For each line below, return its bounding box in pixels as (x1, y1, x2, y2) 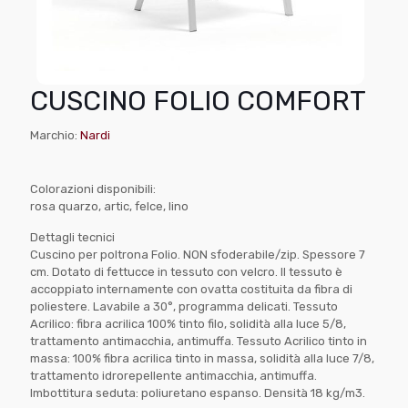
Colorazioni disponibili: (30, 181, 156, 196)
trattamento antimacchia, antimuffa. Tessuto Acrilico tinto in (30, 333, 367, 348)
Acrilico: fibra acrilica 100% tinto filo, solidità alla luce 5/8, (30, 316, 346, 331)
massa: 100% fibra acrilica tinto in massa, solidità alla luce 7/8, (30, 351, 374, 365)
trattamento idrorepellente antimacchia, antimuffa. (30, 368, 317, 382)
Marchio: (30, 127, 80, 142)
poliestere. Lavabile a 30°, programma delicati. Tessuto (30, 299, 338, 313)
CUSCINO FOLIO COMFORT (30, 84, 366, 117)
